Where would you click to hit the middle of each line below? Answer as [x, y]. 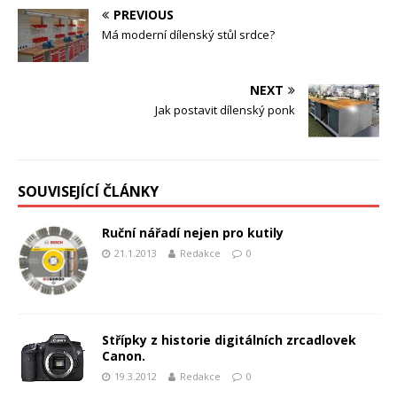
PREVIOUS [144, 14]
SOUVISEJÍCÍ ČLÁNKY [88, 191]
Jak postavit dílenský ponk [225, 109]
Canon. [124, 355]
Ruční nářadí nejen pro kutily [193, 232]
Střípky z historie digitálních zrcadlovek [229, 339]
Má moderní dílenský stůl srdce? [188, 34]
